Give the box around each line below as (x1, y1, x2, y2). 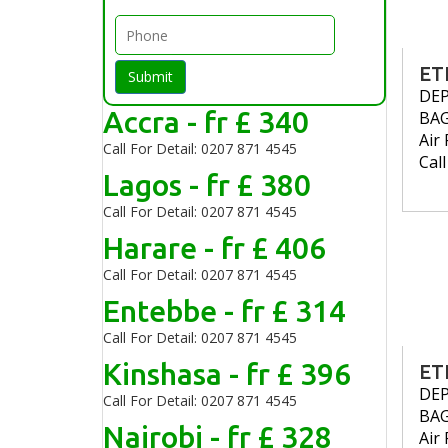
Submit (128, 67, 173, 86)
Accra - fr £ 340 (103, 105, 309, 139)
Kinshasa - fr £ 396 (103, 357, 351, 391)
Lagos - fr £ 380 (103, 168, 311, 202)
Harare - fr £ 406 (103, 231, 326, 265)
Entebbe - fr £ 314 (103, 294, 346, 328)
